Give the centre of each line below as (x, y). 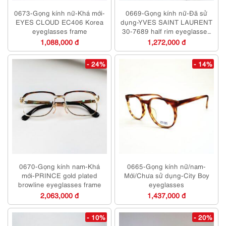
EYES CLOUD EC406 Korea (60, 22)
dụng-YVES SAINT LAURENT (166, 22)
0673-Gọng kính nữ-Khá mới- (60, 13)
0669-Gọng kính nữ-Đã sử (166, 13)
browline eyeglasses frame (60, 184)
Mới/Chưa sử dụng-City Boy (166, 175)
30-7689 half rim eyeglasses (166, 31)
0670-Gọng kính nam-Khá (60, 166)
